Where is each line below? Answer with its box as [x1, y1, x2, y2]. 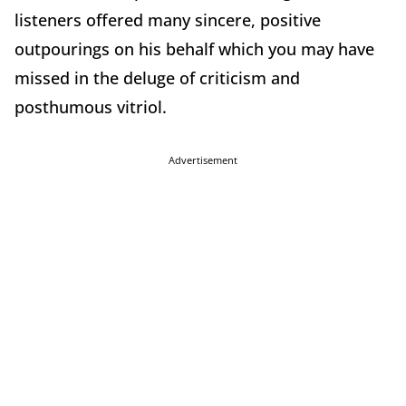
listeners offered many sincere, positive [14, 8, 321, 31]
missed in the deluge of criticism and [14, 66, 300, 89]
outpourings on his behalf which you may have [14, 37, 374, 60]
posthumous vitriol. [14, 95, 167, 118]
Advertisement [169, 152, 237, 167]
